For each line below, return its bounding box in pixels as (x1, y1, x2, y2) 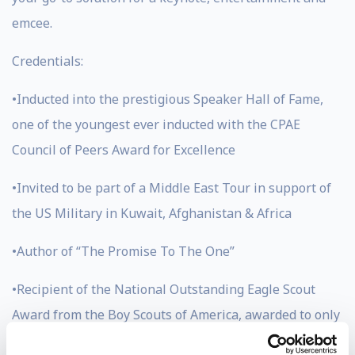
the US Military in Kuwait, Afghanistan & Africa (12, 204, 292, 222)
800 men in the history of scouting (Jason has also (12, 331, 307, 349)
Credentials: (12, 52, 83, 70)
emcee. (12, 14, 52, 32)
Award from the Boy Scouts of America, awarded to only (12, 306, 340, 323)
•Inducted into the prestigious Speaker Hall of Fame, (12, 90, 323, 108)
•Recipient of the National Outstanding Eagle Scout (12, 281, 315, 298)
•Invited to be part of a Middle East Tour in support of (12, 179, 331, 197)
